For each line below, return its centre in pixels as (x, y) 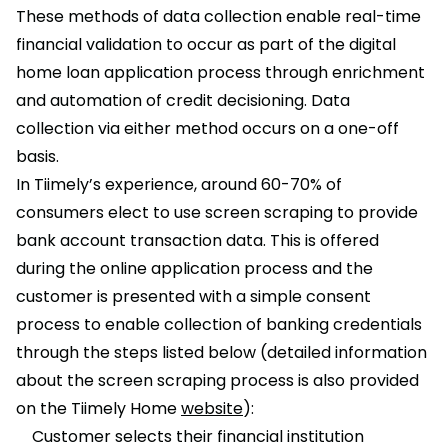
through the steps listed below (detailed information (221, 353)
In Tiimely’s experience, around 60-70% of (179, 185)
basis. (37, 157)
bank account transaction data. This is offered (197, 241)
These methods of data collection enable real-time (218, 17)
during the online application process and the (194, 269)
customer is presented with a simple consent (193, 297)
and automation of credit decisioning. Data (183, 101)
